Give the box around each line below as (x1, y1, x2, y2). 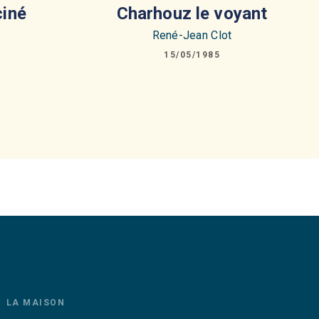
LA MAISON (6, 297, 66, 308)
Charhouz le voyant (116, 3, 268, 23)
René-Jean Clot (152, 28, 232, 42)
